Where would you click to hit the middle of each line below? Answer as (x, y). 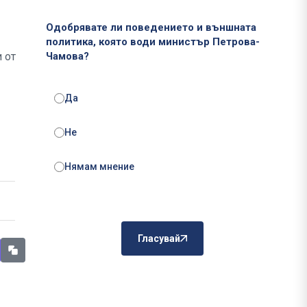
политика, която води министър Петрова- (153, 42)
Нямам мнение (99, 167)
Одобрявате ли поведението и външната (151, 28)
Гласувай (159, 239)
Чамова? (67, 57)
